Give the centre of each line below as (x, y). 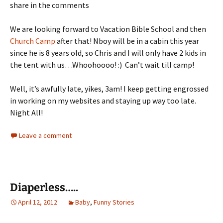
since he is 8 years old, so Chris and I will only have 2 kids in (108, 53)
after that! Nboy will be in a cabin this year (127, 41)
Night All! (26, 112)
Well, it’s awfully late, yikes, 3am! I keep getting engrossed (109, 88)
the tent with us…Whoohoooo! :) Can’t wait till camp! (102, 64)
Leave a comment (45, 135)
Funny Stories (114, 202)
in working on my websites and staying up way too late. (103, 100)
